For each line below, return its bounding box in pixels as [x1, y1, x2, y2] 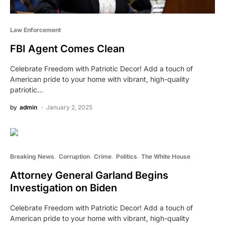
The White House [141, 153, 190, 161]
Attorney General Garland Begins [10, 169, 168, 182]
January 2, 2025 [46, 103, 92, 111]
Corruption [58, 153, 90, 161]
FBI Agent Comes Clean [10, 43, 125, 55]
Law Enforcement [10, 26, 61, 34]
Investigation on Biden [10, 182, 117, 194]
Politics [116, 153, 137, 161]
